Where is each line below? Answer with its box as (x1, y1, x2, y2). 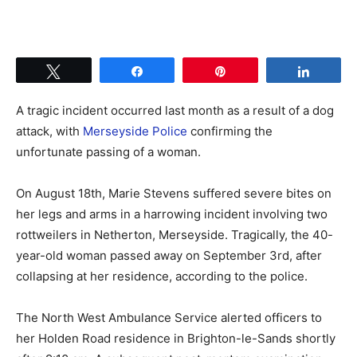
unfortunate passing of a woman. (16, 143, 201, 159)
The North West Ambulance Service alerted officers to (16, 309, 322, 325)
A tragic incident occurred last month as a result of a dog (16, 102, 334, 118)
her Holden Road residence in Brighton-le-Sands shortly (16, 330, 335, 346)
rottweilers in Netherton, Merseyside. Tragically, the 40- (16, 226, 333, 242)
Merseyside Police (83, 123, 187, 139)
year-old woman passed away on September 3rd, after (16, 247, 322, 263)
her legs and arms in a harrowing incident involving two (16, 206, 328, 222)
